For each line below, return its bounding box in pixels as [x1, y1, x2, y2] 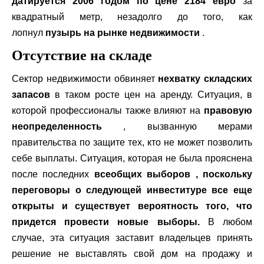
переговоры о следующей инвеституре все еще [12, 185, 252, 195]
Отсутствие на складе [12, 48, 152, 63]
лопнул [12, 28, 45, 38]
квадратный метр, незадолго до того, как [12, 12, 252, 22]
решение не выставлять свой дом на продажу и [12, 249, 252, 259]
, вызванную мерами [102, 121, 252, 131]
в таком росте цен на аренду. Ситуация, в [50, 90, 252, 100]
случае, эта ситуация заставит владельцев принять [12, 233, 252, 243]
